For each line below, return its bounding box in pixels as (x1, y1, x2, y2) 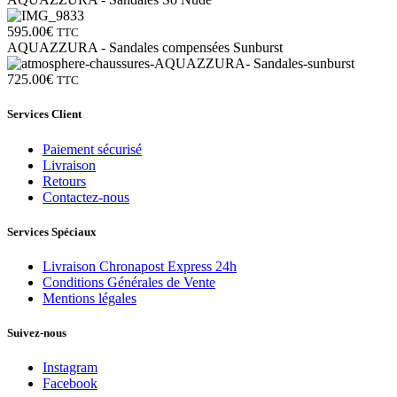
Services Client (7, 107, 82, 121)
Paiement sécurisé (43, 141, 142, 157)
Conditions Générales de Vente (43, 274, 215, 290)
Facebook (43, 376, 97, 392)
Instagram (43, 360, 97, 376)
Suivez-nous (7, 326, 66, 340)
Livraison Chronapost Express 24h (43, 258, 237, 274)
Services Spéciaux (7, 224, 97, 238)
